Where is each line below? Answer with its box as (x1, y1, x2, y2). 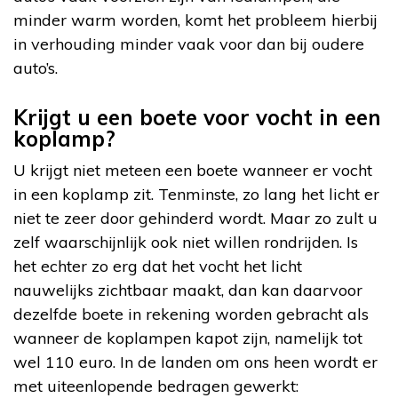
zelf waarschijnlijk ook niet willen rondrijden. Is (13, 232, 358, 253)
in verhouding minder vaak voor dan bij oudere (13, 34, 364, 55)
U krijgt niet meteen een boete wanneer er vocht (13, 160, 372, 181)
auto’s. (13, 58, 58, 79)
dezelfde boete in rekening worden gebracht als (13, 304, 369, 325)
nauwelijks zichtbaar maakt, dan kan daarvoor (13, 280, 362, 301)
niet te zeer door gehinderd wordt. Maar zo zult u (13, 208, 378, 229)
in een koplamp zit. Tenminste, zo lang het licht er (13, 184, 379, 205)
